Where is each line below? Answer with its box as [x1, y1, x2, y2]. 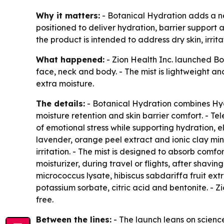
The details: [36, 98, 85, 109]
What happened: [36, 54, 104, 65]
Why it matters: [36, 10, 100, 21]
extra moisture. [36, 78, 94, 89]
